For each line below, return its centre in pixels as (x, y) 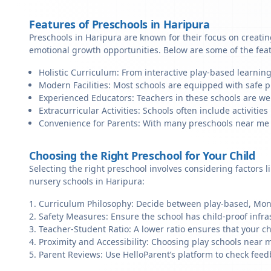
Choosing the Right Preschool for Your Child (142, 155)
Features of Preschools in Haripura (119, 24)
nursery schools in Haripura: (87, 181)
